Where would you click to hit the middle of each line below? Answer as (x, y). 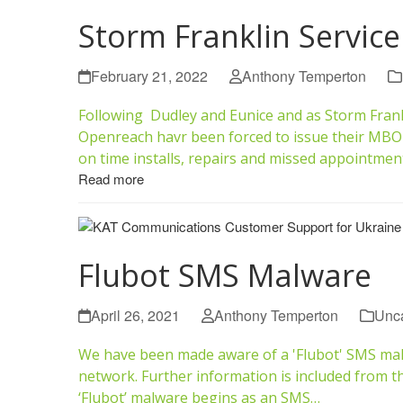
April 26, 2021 (135, 315)
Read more (111, 178)
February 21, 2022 (149, 76)
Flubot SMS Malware (225, 275)
